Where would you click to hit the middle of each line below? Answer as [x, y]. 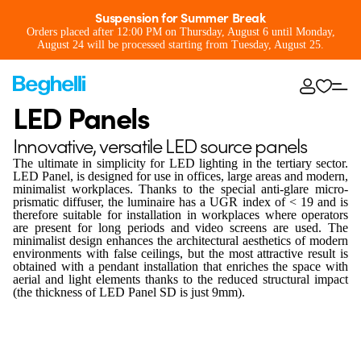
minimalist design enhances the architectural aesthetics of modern [180, 241]
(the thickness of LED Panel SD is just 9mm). [129, 292]
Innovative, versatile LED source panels [160, 145]
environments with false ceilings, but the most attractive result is [180, 253]
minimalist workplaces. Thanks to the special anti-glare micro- [180, 189]
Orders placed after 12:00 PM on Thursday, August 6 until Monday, [180, 32]
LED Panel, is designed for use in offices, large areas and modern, [180, 176]
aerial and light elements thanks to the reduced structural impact [180, 279]
